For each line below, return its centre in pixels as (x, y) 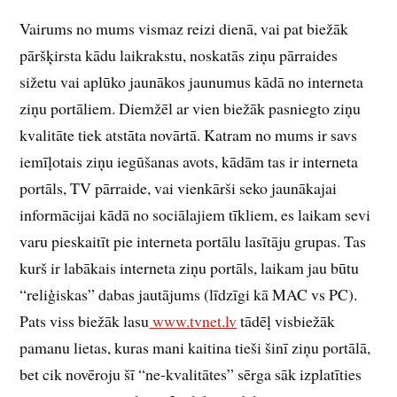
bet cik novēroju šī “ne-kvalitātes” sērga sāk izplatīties (191, 374)
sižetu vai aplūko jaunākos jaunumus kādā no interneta (192, 82)
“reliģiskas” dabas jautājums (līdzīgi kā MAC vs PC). (189, 295)
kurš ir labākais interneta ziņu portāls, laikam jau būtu (190, 268)
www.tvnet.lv (193, 321)
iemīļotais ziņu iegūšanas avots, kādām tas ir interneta (189, 162)
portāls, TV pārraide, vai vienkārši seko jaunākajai (179, 188)
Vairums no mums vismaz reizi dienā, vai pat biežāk (184, 29)
